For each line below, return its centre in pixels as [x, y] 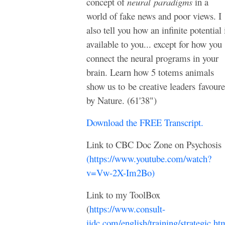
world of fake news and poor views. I [154, 16]
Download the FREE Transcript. [145, 122]
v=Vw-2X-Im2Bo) [121, 172]
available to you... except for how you [154, 44]
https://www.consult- [127, 208]
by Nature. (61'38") [122, 100]
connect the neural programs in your [152, 58]
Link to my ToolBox [123, 194]
